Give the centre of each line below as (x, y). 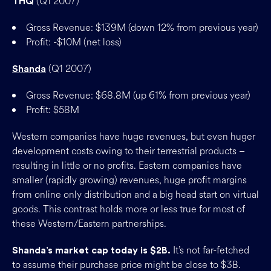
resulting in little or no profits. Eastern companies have (127, 165)
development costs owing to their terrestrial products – (129, 151)
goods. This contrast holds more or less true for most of (129, 209)
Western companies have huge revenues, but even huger (134, 136)
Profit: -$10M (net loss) (74, 42)
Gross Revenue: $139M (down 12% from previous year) (142, 28)
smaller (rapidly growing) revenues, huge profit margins (129, 180)
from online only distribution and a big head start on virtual (135, 194)
